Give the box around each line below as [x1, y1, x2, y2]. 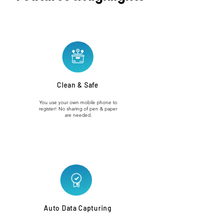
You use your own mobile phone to [39, 99, 117, 106]
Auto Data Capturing [44, 204, 112, 212]
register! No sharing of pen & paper [39, 106, 117, 112]
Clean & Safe [57, 81, 99, 89]
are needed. [64, 112, 92, 118]
